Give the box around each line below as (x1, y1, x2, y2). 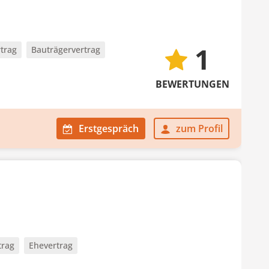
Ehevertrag (29, 240, 73, 251)
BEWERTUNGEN (156, 77, 229, 91)
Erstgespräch (79, 122, 139, 135)
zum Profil (176, 122, 223, 135)
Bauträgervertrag (31, 44, 100, 55)
